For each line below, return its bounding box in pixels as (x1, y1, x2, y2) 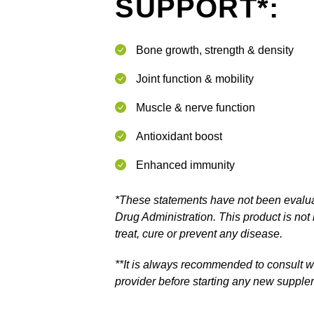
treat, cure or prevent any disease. (115, 228, 283, 240)
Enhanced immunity (136, 159, 235, 171)
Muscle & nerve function (136, 102, 256, 114)
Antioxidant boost (136, 130, 223, 142)
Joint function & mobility (136, 73, 254, 85)
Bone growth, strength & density (136, 44, 294, 56)
